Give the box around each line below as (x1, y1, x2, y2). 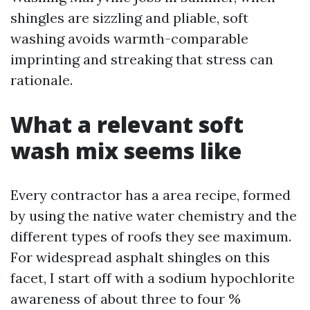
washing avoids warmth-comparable (10, 30, 248, 47)
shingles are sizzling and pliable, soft (10, 9, 248, 26)
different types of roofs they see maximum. (10, 228, 291, 245)
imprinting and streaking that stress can (10, 51, 273, 68)
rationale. (10, 71, 73, 89)
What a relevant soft (10, 109, 244, 139)
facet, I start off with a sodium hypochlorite (10, 269, 295, 286)
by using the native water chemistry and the (10, 207, 297, 224)
